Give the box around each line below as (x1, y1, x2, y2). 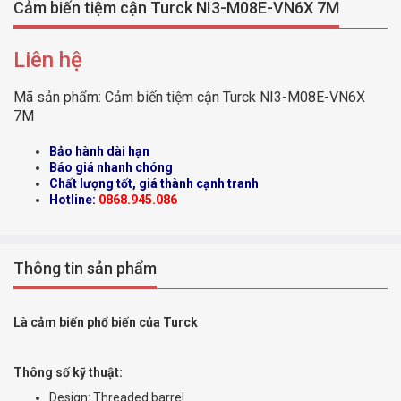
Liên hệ (13, 47, 82, 73)
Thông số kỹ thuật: (13, 365, 123, 380)
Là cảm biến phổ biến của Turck (13, 315, 198, 330)
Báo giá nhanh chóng (49, 160, 173, 175)
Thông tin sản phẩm (13, 259, 157, 278)
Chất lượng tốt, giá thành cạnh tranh (49, 176, 259, 192)
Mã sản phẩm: (13, 89, 105, 107)
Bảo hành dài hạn (49, 144, 149, 159)
